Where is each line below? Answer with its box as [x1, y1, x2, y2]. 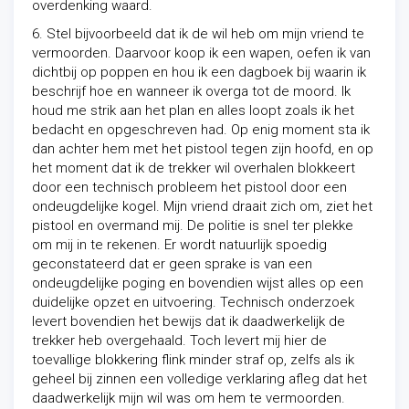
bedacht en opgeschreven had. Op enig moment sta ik [32, 121, 370, 138]
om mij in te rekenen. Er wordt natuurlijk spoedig [32, 236, 327, 253]
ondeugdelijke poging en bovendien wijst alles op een [32, 275, 363, 291]
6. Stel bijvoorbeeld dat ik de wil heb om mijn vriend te [32, 26, 364, 42]
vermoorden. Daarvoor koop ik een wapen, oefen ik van [32, 45, 371, 61]
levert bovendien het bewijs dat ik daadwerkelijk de [32, 313, 345, 330]
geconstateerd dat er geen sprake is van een [32, 256, 312, 272]
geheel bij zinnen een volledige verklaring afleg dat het [32, 371, 367, 387]
